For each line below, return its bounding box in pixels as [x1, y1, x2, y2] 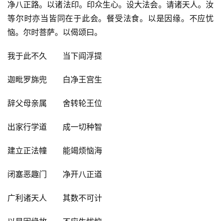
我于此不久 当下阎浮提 [7, 51, 102, 61]
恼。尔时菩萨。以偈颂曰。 [7, 27, 102, 37]
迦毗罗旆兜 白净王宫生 [7, 74, 102, 85]
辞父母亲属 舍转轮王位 [7, 98, 102, 109]
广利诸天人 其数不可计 [7, 193, 102, 203]
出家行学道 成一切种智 [7, 122, 102, 132]
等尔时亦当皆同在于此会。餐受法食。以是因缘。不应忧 [7, 13, 214, 24]
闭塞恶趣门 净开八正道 [7, 169, 102, 180]
